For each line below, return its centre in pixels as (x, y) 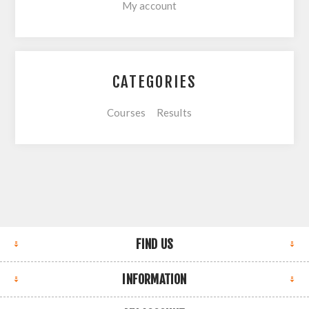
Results (174, 112)
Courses (127, 112)
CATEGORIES (154, 82)
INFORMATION (154, 279)
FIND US (154, 244)
